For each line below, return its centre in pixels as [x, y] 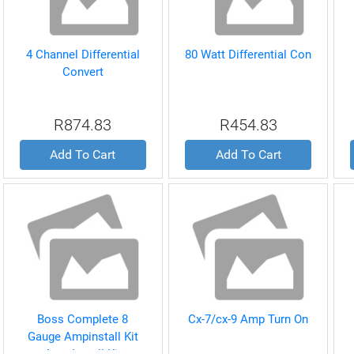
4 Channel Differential [83, 55]
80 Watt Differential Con [249, 55]
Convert [83, 72]
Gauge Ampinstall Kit [83, 337]
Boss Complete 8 [83, 319]
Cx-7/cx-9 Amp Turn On [249, 319]
